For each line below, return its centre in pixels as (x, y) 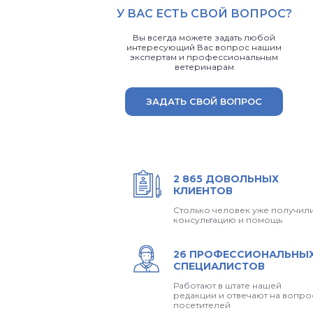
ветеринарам (204, 67)
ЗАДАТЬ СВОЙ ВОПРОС (204, 102)
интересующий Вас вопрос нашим (204, 48)
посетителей (202, 305)
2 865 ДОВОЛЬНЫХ (226, 179)
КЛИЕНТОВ (203, 191)
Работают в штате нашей (227, 286)
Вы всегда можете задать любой (204, 38)
